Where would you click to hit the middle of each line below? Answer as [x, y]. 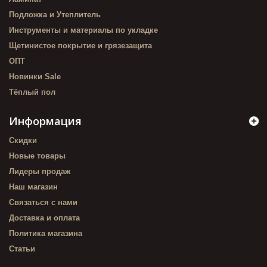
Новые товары [37, 156]
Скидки [23, 140]
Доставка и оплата [44, 218]
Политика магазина [46, 233]
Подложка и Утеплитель [55, 15]
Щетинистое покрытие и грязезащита [80, 46]
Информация [45, 121]
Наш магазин [33, 187]
